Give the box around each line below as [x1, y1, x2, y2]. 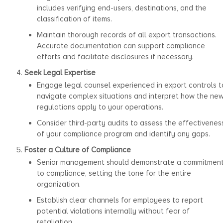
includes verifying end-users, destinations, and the [36, 3, 207, 12]
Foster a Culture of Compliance [24, 145, 131, 154]
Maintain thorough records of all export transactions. [36, 30, 217, 39]
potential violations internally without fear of [36, 206, 190, 216]
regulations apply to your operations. [36, 102, 163, 111]
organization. [36, 179, 81, 189]
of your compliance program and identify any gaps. [36, 129, 210, 138]
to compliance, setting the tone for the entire [36, 168, 191, 178]
